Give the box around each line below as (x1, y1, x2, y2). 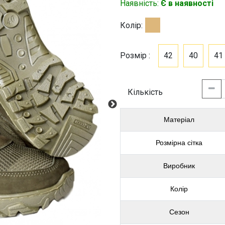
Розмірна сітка (156, 139, 202, 147)
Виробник (163, 162, 195, 170)
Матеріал (164, 116, 194, 124)
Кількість (128, 87, 169, 97)
